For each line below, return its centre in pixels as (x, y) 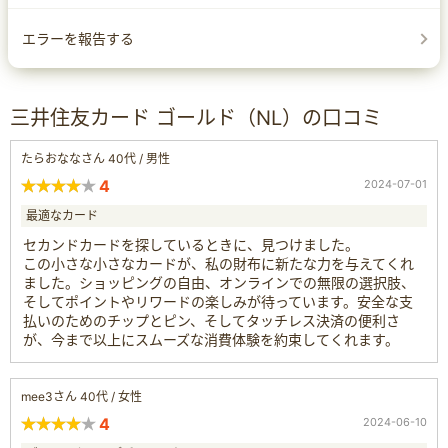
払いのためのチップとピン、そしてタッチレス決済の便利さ (211, 320)
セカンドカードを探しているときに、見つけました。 (191, 244)
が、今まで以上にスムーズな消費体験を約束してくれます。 (211, 339)
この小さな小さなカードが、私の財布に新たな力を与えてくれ (218, 263)
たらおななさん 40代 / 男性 (95, 158)
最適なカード (62, 215)
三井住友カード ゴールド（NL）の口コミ (196, 117)
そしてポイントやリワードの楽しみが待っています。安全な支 (218, 301)
